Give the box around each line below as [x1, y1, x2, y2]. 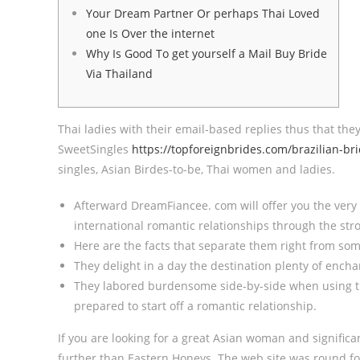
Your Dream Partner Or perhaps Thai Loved [86, 6, 320, 21]
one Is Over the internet [86, 26, 215, 41]
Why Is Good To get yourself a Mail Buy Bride [86, 46, 327, 61]
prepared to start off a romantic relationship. [74, 298, 317, 313]
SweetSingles [58, 141, 132, 157]
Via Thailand [86, 66, 153, 81]
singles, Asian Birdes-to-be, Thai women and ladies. [58, 162, 335, 177]
